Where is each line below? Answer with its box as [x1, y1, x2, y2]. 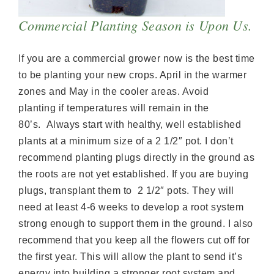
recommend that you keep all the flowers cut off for [18, 235, 250, 246]
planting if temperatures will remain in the [18, 103, 209, 114]
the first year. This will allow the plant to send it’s [18, 251, 242, 262]
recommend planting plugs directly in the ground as [18, 152, 254, 163]
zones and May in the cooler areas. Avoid [18, 86, 209, 97]
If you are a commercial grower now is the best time [18, 53, 255, 64]
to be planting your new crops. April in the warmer [18, 70, 246, 81]
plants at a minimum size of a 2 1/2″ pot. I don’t [18, 136, 234, 147]
